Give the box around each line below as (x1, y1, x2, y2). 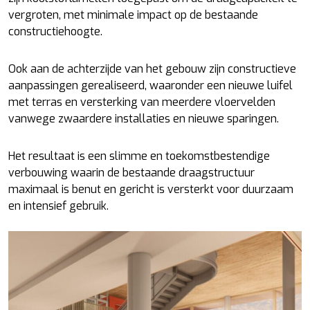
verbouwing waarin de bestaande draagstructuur (8, 165, 255, 180)
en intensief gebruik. (8, 199, 109, 213)
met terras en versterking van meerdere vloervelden (8, 95, 275, 109)
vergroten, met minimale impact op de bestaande (8, 8, 258, 22)
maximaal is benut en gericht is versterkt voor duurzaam (8, 182, 293, 197)
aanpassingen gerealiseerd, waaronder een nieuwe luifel (8, 78, 293, 93)
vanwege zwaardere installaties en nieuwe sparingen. (8, 111, 279, 126)
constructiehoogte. (8, 24, 102, 39)
